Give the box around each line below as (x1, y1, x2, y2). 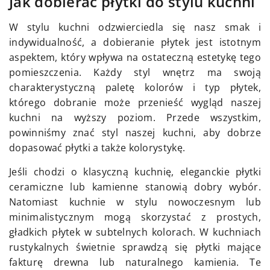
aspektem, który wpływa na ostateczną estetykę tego (9, 51, 261, 64)
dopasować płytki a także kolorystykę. (9, 141, 186, 155)
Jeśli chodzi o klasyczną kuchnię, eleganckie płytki (9, 165, 261, 179)
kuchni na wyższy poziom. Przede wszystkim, (9, 111, 261, 125)
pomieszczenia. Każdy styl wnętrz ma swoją (9, 66, 261, 80)
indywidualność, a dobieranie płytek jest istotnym (9, 36, 261, 49)
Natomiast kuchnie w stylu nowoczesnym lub (9, 195, 261, 209)
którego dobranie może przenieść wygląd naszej (9, 96, 261, 110)
